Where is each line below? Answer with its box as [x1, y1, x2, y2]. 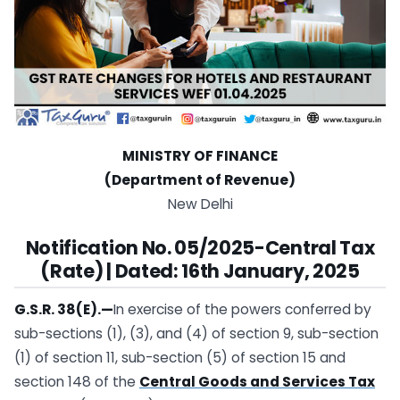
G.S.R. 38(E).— [14, 300, 113, 320]
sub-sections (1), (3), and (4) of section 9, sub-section [14, 324, 379, 344]
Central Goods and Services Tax [139, 372, 375, 392]
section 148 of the [14, 372, 139, 392]
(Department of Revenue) [104, 170, 296, 189]
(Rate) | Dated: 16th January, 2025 [40, 257, 360, 284]
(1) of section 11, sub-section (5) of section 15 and [14, 348, 346, 368]
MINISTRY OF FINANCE [122, 146, 278, 165]
